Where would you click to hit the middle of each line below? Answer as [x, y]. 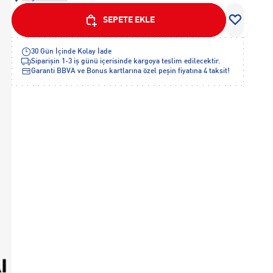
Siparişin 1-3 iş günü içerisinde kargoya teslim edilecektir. [126, 62]
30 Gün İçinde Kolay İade [72, 52]
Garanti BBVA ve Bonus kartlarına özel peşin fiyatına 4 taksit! [131, 71]
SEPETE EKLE [129, 20]
